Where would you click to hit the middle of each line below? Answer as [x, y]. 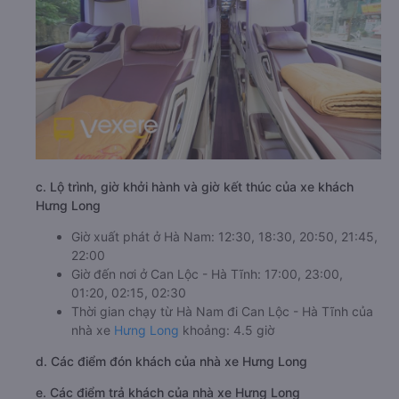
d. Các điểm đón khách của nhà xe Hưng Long [171, 362]
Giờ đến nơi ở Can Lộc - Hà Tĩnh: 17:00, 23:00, [207, 274]
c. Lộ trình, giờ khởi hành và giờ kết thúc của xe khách [195, 187]
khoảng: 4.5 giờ [227, 330]
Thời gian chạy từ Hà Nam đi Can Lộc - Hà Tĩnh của [222, 312]
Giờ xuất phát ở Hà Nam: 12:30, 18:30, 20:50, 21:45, [224, 237]
